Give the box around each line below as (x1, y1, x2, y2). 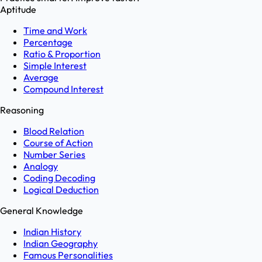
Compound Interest (23, 83, 104, 95)
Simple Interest (23, 60, 87, 72)
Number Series (23, 149, 85, 161)
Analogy (23, 160, 58, 173)
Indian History (23, 226, 81, 238)
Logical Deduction (23, 184, 99, 196)
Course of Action (23, 137, 93, 149)
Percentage (23, 36, 73, 49)
